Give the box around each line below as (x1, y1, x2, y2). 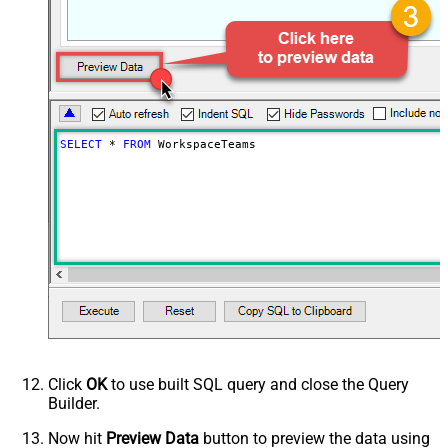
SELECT (59, 138, 102, 152)
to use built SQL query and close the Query (107, 375, 409, 395)
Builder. (48, 394, 100, 414)
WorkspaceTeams (150, 138, 256, 152)
